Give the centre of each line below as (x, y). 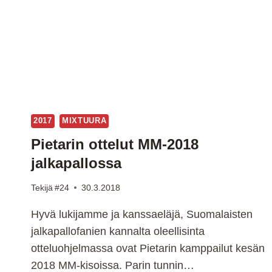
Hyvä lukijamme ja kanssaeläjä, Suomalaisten (142, 214)
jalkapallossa (76, 163)
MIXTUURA (84, 121)
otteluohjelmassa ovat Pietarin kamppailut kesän (148, 248)
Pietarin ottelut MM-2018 (115, 144)
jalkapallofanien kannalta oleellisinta (118, 231)
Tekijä (42, 187)
